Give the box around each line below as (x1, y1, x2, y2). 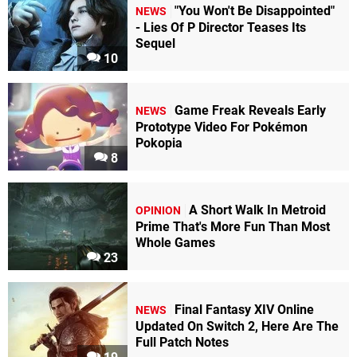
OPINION (135, 203, 181, 218)
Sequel (135, 35, 175, 51)
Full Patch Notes (135, 334, 229, 350)
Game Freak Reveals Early (175, 102, 326, 118)
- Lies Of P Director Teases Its (135, 19, 306, 35)
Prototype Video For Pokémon (135, 119, 308, 135)
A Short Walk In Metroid (189, 202, 326, 218)
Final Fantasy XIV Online (175, 301, 314, 317)
